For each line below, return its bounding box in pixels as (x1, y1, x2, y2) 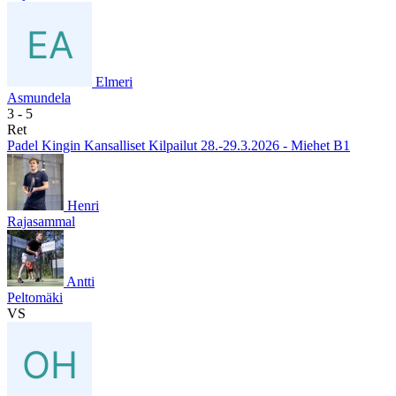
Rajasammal (7, 213, 75, 229)
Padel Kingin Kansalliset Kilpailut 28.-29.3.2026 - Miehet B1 (7, 137, 350, 153)
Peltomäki (7, 289, 63, 305)
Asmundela (7, 89, 71, 105)
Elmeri (95, 73, 133, 89)
